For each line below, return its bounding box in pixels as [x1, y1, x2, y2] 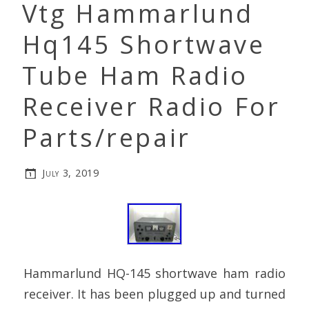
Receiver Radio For [21, 89, 281, 123]
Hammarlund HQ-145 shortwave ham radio [23, 264, 286, 281]
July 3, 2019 [42, 166, 99, 180]
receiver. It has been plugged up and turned [23, 285, 286, 302]
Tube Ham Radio [21, 58, 248, 92]
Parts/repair [21, 120, 191, 154]
